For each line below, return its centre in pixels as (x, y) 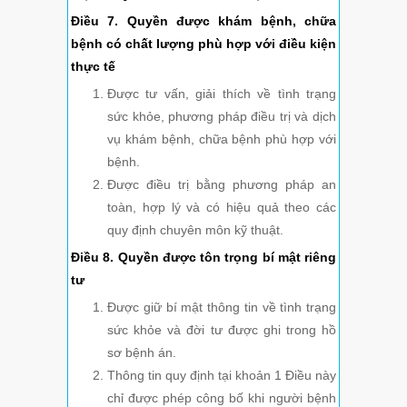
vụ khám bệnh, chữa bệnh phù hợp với (222, 139)
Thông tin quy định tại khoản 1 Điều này (222, 376)
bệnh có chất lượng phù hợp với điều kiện (203, 44)
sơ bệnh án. (142, 353)
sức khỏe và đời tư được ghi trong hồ (222, 330)
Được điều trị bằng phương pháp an (222, 185)
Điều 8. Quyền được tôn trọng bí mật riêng (203, 258)
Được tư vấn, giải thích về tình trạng (222, 94)
